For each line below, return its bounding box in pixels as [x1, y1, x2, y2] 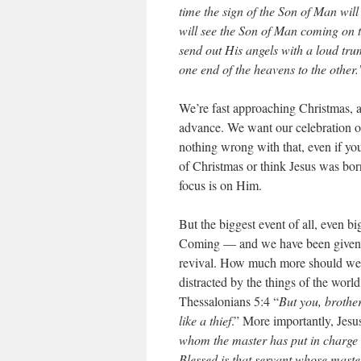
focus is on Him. [179, 176, 262, 193]
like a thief [179, 312, 231, 329]
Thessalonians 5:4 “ [179, 293, 279, 309]
